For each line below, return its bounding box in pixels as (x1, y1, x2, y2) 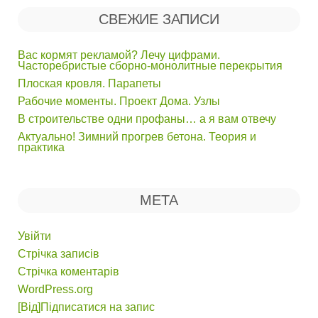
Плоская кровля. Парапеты (18, 77, 161, 90)
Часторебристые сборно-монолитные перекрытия (18, 60, 283, 72)
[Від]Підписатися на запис (18, 301, 155, 314)
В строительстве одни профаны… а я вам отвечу (18, 113, 276, 126)
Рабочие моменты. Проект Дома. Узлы (18, 95, 220, 108)
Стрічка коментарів (18, 265, 119, 278)
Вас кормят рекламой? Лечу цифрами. (18, 49, 220, 62)
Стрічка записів (18, 248, 99, 261)
